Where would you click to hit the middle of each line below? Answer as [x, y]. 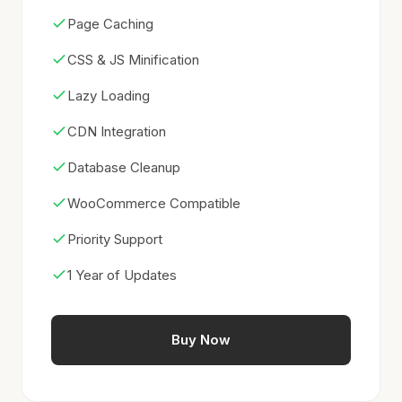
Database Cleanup [124, 167]
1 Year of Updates [122, 275]
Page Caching [110, 24]
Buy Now [201, 340]
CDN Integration [117, 131]
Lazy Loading [109, 96]
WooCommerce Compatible [154, 203]
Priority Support [115, 239]
